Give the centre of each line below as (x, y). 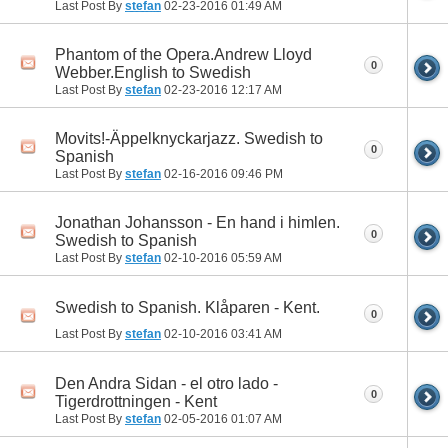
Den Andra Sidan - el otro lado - (166, 383)
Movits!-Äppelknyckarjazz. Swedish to (189, 139)
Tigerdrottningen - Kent (136, 401)
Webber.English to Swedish (153, 72)
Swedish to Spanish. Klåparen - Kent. (187, 307)
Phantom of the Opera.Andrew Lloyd (183, 54)
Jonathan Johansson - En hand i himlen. (197, 223)
